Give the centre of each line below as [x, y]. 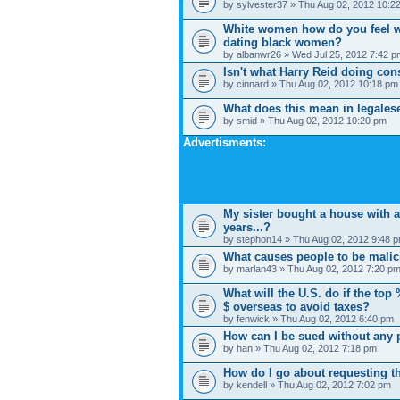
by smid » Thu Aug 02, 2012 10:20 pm [305, 120]
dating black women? [283, 42]
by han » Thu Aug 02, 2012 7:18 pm [300, 348]
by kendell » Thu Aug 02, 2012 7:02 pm [307, 384]
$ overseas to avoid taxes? [296, 306]
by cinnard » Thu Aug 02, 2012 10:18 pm [311, 83]
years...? [247, 227]
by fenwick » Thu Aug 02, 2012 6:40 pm [308, 318]
